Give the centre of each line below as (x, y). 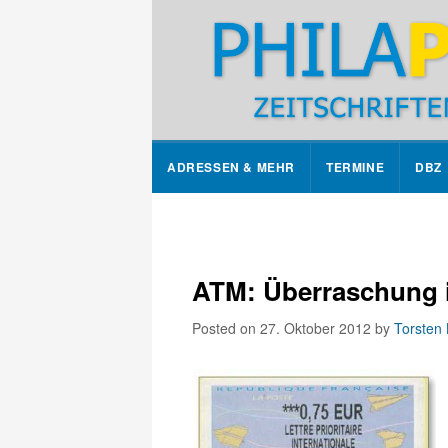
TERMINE (355, 167)
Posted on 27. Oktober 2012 (283, 328)
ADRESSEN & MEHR (231, 167)
